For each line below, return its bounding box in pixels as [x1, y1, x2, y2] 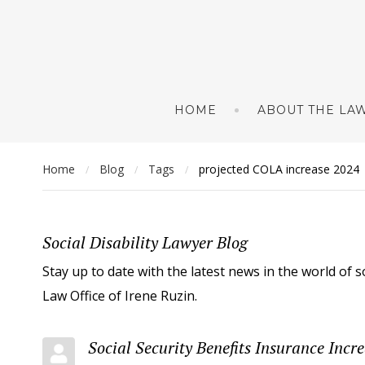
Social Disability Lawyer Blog [42, 231, 248, 253]
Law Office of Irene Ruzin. [42, 286, 197, 305]
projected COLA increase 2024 [199, 161, 359, 177]
